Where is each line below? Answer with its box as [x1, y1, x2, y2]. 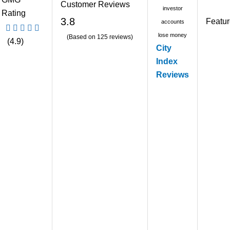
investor [162, 5, 183, 12]
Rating [2, 9, 26, 18]
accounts [161, 18, 184, 25]
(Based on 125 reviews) [67, 33, 133, 41]
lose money [158, 32, 187, 39]
